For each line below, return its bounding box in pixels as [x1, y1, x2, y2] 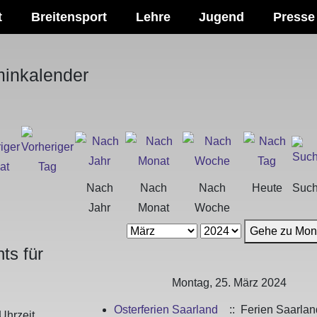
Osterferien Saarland [114, 304, 218, 316]
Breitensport [30, 10, 107, 24]
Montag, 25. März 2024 [171, 277, 287, 289]
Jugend [199, 10, 245, 24]
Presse [272, 10, 315, 24]
